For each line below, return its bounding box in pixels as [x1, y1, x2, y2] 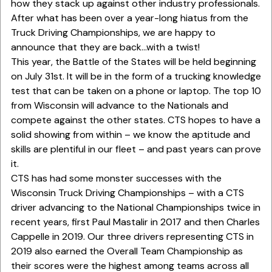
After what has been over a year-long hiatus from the [10, 12, 248, 24]
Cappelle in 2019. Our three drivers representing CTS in [10, 230, 254, 243]
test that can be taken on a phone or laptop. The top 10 [10, 84, 261, 97]
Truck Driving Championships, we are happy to [10, 26, 216, 39]
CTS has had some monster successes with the [10, 172, 222, 185]
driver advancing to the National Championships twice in [10, 201, 260, 214]
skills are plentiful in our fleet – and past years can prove [10, 143, 261, 155]
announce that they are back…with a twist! [10, 41, 202, 53]
